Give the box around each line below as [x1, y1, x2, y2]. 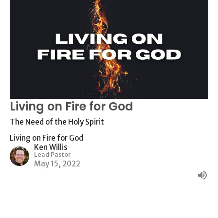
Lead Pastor [34, 150, 71, 159]
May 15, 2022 [34, 159, 80, 168]
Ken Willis [34, 142, 67, 152]
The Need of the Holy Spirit [10, 117, 104, 127]
